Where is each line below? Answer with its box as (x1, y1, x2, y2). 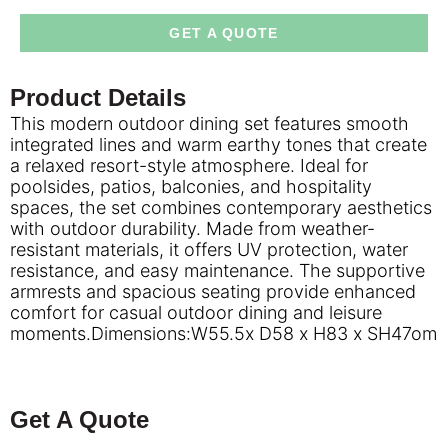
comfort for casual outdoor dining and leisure (10, 301, 382, 323)
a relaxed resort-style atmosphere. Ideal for (10, 154, 368, 176)
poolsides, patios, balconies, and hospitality (10, 175, 372, 197)
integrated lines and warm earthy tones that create (10, 133, 427, 155)
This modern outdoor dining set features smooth (10, 112, 409, 134)
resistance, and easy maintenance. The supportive (10, 259, 425, 281)
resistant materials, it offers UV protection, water (10, 238, 408, 260)
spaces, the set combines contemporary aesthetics (10, 196, 432, 218)
